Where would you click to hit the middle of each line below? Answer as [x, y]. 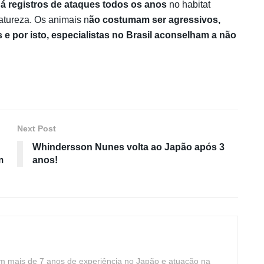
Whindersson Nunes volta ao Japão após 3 [128, 147]
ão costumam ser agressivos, [155, 20]
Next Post [37, 129]
